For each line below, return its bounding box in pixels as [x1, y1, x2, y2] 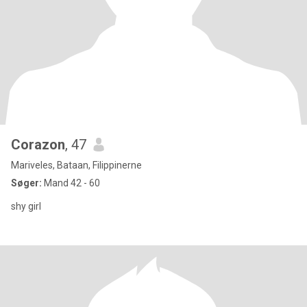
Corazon [11, 136, 65, 153]
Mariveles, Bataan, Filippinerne [11, 160, 142, 171]
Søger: [11, 177, 42, 188]
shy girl [11, 201, 41, 212]
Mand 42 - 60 [42, 177, 100, 188]
